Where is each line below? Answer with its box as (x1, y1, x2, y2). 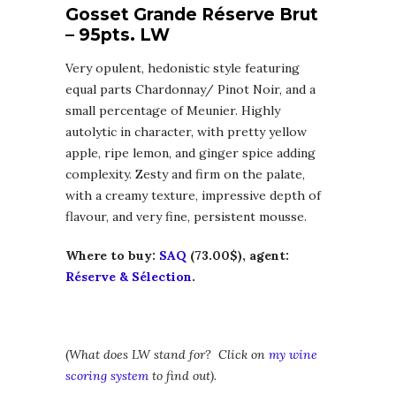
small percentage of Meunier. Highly (65, 103, 280, 119)
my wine (269, 346, 317, 363)
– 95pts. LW (65, 25, 170, 46)
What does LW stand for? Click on (69, 346, 269, 363)
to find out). (148, 368, 217, 385)
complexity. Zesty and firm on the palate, (65, 166, 305, 183)
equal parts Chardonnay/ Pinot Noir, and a (65, 81, 316, 98)
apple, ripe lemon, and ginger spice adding (65, 145, 316, 162)
